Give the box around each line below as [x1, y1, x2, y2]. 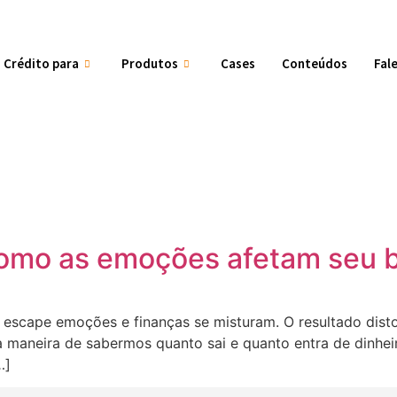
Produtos [121, 55, 179, 72]
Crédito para [4, 55, 80, 72]
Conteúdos [282, 55, 348, 72]
